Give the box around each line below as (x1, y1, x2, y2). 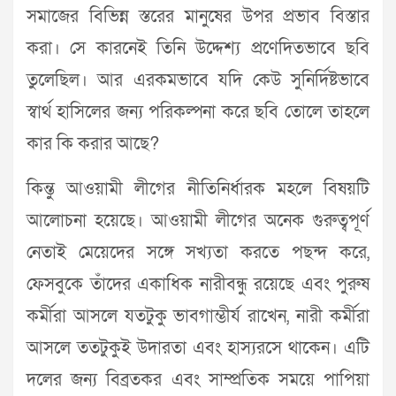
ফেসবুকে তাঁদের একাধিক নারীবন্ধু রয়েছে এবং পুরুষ (27, 273, 369, 297)
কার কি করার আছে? (27, 133, 159, 156)
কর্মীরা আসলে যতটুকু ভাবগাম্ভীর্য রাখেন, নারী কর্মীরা (27, 305, 369, 329)
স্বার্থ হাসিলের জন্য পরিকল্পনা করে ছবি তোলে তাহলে (27, 101, 369, 125)
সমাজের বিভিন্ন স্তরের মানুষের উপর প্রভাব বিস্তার (27, 5, 369, 29)
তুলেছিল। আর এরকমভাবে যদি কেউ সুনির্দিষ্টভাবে (27, 69, 369, 93)
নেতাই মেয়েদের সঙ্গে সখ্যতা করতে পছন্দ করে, (27, 241, 369, 265)
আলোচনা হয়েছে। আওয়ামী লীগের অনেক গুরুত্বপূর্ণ (27, 209, 369, 233)
